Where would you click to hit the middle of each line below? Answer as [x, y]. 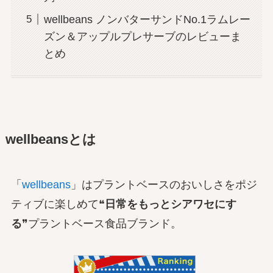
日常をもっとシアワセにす [170, 204]
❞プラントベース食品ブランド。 [101, 224]
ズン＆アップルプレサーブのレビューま [142, 36]
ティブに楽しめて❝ [58, 204]
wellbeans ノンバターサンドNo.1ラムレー [147, 19]
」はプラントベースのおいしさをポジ [164, 185]
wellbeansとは [51, 140]
